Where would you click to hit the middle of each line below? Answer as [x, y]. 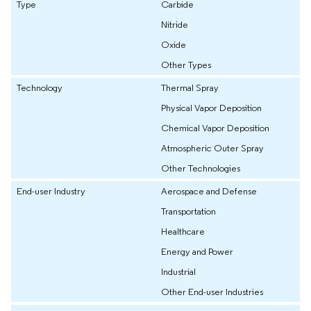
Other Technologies [201, 168]
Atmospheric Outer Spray [212, 148]
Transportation [188, 211]
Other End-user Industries [212, 291]
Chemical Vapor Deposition [215, 127]
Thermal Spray [190, 87]
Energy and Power [197, 251]
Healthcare [183, 231]
